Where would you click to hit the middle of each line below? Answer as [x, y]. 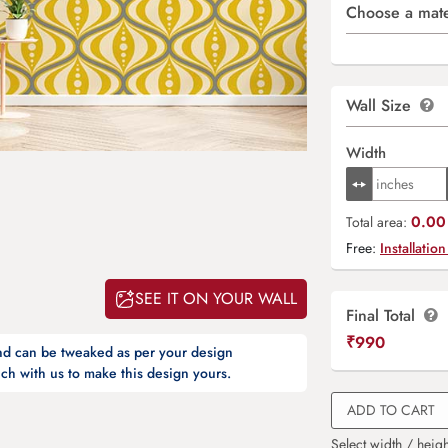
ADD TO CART [391, 410]
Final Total [383, 315]
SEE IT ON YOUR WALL [216, 298]
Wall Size [381, 105]
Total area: [378, 222]
